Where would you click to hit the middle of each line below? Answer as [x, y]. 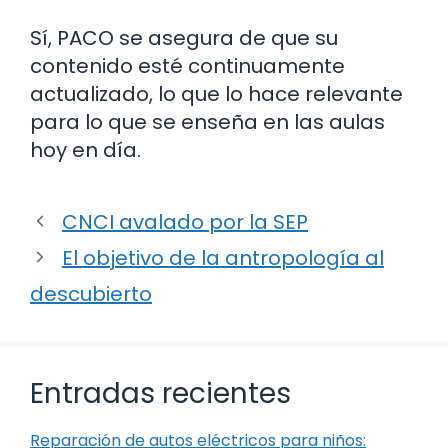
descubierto [91, 293]
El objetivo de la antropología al [223, 257]
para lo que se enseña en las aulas [207, 121]
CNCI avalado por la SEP [185, 221]
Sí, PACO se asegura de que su [184, 37]
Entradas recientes [160, 393]
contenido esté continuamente [187, 65]
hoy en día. [85, 149]
